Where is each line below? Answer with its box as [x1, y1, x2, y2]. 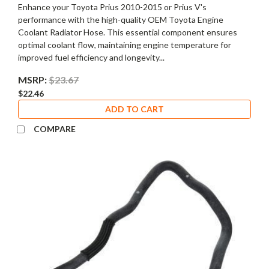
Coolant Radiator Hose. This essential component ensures [18, 27, 237, 38]
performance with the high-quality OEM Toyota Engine [18, 14, 223, 25]
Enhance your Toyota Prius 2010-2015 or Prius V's [18, 2, 207, 13]
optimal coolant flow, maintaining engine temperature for [18, 40, 231, 50]
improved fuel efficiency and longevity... [18, 52, 165, 63]
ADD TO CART [105, 104, 164, 115]
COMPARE [33, 124, 76, 134]
